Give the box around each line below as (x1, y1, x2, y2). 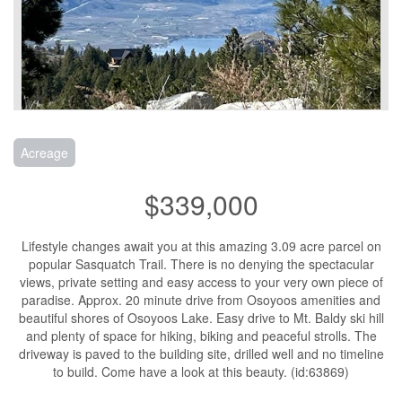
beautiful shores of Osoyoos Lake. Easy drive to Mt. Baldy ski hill (18, 309, 384, 327)
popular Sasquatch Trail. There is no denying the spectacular (28, 255, 374, 273)
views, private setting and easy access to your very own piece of (19, 273, 383, 291)
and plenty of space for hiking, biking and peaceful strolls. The (25, 327, 377, 345)
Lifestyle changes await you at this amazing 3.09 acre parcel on (21, 237, 381, 255)
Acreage (21, 144, 68, 162)
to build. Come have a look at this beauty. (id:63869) (53, 363, 349, 380)
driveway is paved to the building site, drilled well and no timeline (18, 345, 384, 363)
